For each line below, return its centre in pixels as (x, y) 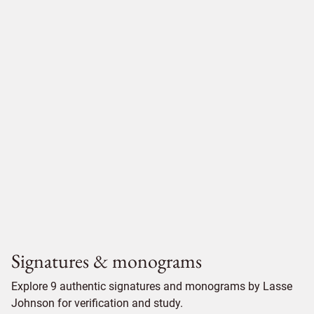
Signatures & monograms (107, 261)
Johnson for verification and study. (97, 303)
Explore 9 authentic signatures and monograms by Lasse (152, 286)
